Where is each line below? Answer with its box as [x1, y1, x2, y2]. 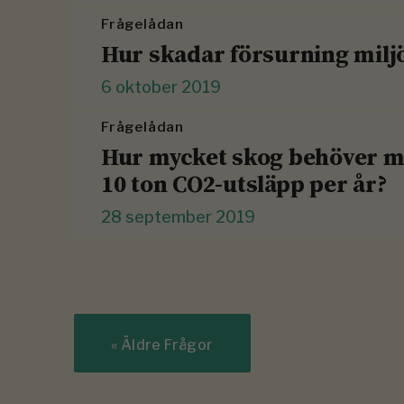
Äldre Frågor [117, 336, 214, 354]
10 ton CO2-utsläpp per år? [101, 168, 388, 201]
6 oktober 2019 [101, 78, 221, 97]
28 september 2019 [101, 207, 255, 227]
